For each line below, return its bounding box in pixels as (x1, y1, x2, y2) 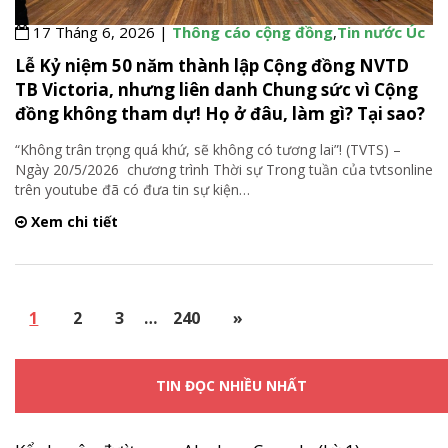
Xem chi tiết (27, 211, 118, 231)
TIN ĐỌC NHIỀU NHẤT (156, 376, 307, 396)
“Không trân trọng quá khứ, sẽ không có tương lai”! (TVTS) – (15, 139, 401, 159)
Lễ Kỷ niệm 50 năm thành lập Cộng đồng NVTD (15, 53, 409, 77)
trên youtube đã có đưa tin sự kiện (15, 179, 239, 199)
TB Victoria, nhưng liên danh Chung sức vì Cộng (15, 77, 418, 101)
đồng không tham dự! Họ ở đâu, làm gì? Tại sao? (15, 101, 425, 125)
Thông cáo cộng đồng (172, 21, 333, 42)
